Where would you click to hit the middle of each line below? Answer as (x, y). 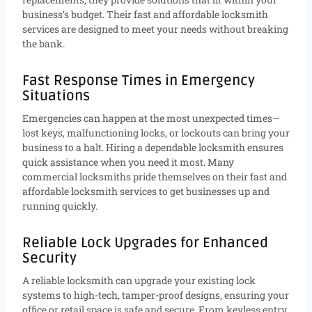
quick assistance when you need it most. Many (128, 162)
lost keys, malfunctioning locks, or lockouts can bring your (156, 132)
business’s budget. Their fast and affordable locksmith (145, 14)
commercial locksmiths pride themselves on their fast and (155, 176)
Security (49, 258)
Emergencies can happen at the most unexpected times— (151, 118)
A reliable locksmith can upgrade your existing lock (139, 280)
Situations (56, 96)
